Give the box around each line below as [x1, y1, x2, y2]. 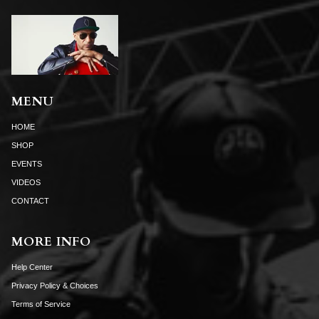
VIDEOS [11, 177, 41, 187]
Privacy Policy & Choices [11, 281, 98, 290]
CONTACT [11, 196, 49, 205]
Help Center [11, 262, 53, 271]
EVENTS [11, 159, 42, 168]
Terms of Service [11, 299, 70, 308]
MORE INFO [11, 234, 90, 251]
